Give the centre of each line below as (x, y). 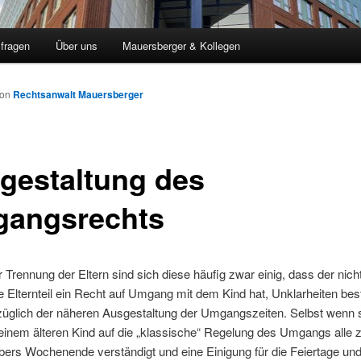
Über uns (76, 46)
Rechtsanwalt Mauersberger (78, 95)
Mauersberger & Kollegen (182, 46)
